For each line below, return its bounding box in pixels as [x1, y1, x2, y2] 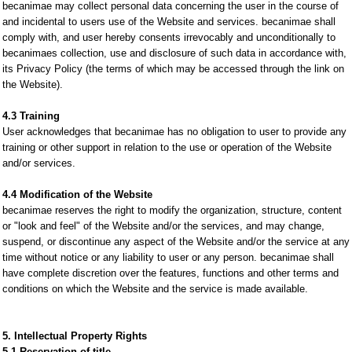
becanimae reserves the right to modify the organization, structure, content [2, 204, 342, 216]
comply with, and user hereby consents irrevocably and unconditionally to [2, 31, 335, 43]
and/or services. [2, 157, 75, 169]
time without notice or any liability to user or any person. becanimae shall [2, 251, 334, 263]
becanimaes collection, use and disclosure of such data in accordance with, [2, 47, 346, 59]
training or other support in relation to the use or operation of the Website [2, 141, 332, 153]
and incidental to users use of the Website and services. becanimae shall [2, 16, 335, 27]
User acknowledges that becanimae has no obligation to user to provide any [2, 126, 346, 137]
